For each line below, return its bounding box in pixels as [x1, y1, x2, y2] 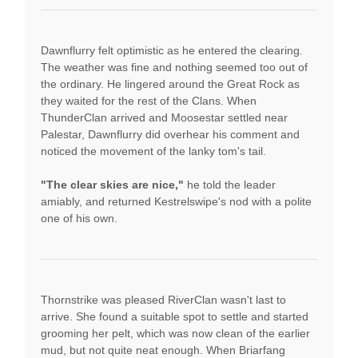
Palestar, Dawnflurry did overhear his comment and [41, 127, 300, 141]
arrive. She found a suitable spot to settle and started [41, 309, 308, 323]
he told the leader [184, 177, 276, 191]
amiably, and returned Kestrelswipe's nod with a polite [41, 194, 312, 208]
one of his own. [41, 211, 117, 225]
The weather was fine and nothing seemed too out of [41, 60, 308, 74]
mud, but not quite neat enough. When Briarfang [41, 343, 285, 356]
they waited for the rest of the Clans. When [41, 93, 257, 107]
